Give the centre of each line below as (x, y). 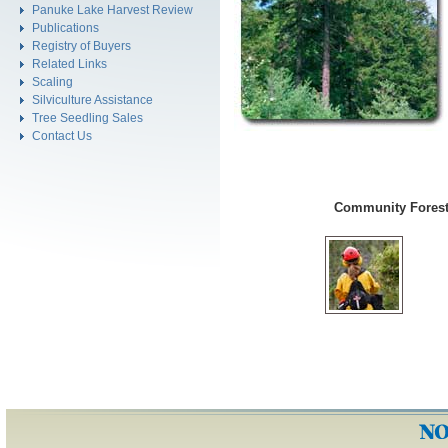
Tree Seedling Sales (87, 117)
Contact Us (62, 135)
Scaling (52, 81)
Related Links (69, 63)
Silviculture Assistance (92, 99)
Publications (65, 27)
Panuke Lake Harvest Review (112, 9)
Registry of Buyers (81, 45)
